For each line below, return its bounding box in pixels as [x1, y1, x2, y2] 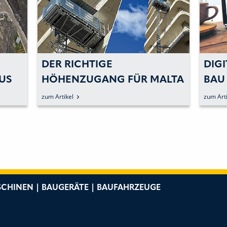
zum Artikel [42, 92, 73, 101]
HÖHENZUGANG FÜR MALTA [42, 74, 184, 85]
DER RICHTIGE [42, 59, 112, 70]
